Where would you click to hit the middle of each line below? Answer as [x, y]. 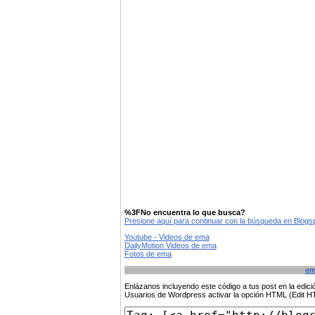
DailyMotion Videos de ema [171, 245]
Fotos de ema [148, 254]
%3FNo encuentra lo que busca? [185, 212]
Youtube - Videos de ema [167, 237]
